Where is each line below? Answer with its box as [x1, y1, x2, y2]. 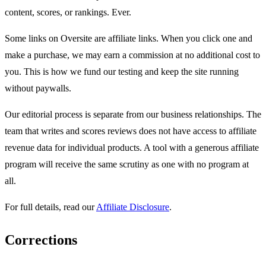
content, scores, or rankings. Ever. [5, 7, 131, 18]
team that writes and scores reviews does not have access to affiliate [5, 126, 256, 137]
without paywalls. [5, 83, 71, 94]
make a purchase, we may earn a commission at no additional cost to [5, 50, 260, 61]
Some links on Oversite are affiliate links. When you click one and [5, 33, 252, 44]
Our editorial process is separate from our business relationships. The [5, 109, 261, 120]
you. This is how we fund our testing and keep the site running [5, 66, 239, 77]
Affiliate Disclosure [96, 202, 169, 213]
